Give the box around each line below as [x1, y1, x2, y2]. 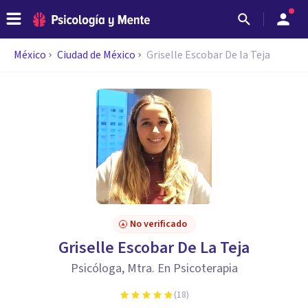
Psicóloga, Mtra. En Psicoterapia [70, 260, 238, 277]
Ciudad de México [57, 47, 135, 63]
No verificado [129, 217, 187, 231]
